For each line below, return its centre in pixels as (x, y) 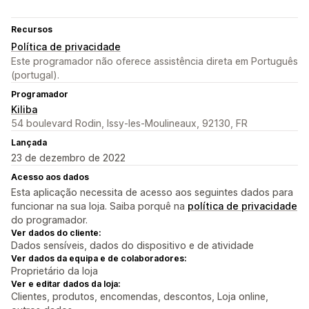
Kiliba (24, 110)
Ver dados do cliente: (56, 233)
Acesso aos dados (50, 177)
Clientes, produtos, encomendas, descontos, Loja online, (140, 297)
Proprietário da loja (54, 271)
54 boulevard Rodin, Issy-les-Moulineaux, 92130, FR (129, 123)
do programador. (49, 220)
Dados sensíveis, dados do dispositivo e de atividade (132, 246)
